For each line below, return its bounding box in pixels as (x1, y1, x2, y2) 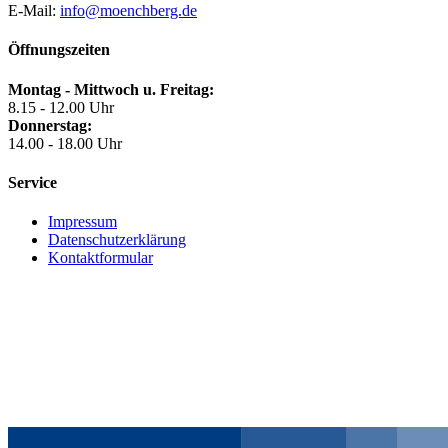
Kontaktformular (48, 249, 153, 267)
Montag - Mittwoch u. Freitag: (8, 80, 214, 98)
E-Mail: (8, 2, 60, 20)
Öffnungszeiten (8, 41, 110, 59)
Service (8, 173, 57, 191)
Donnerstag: (8, 116, 92, 134)
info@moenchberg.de (60, 2, 197, 20)
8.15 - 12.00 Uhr (8, 98, 114, 116)
